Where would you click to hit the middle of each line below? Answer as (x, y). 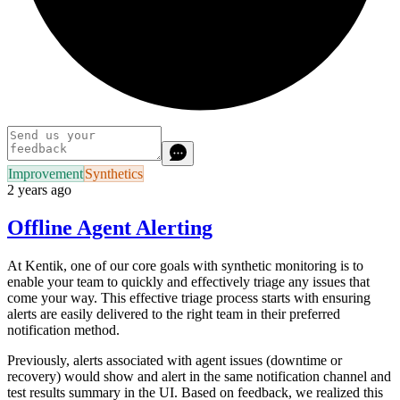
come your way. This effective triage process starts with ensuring (189, 297)
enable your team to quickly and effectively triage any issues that (188, 281)
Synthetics (114, 173)
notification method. (65, 329)
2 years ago (39, 189)
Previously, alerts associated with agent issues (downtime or (175, 360)
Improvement (46, 173)
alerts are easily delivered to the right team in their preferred (174, 313)
